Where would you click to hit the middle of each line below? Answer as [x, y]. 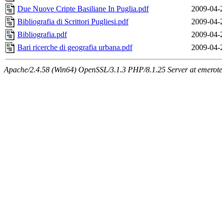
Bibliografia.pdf [42, 35]
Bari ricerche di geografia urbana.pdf [75, 48]
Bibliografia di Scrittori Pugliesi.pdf [73, 22]
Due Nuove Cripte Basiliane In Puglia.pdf [83, 9]
